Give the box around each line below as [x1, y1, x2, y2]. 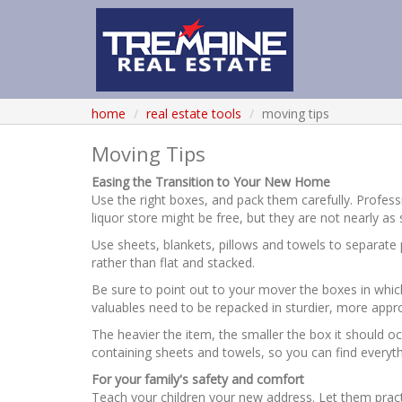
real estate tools [146, 105, 241, 122]
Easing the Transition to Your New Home [92, 173, 330, 190]
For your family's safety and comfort [92, 371, 304, 388]
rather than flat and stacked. [92, 254, 255, 271]
